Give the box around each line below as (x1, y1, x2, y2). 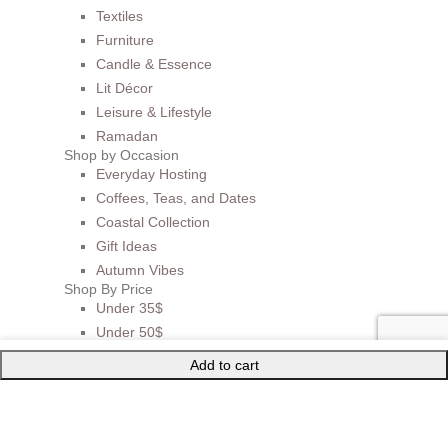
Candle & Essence (96, 55, 212, 72)
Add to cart (189, 357, 259, 373)
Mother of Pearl (65, 373, 163, 390)
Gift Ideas (96, 237, 157, 254)
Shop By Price (64, 280, 153, 297)
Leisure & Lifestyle (96, 103, 212, 120)
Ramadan (96, 127, 158, 144)
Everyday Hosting (96, 165, 207, 182)
